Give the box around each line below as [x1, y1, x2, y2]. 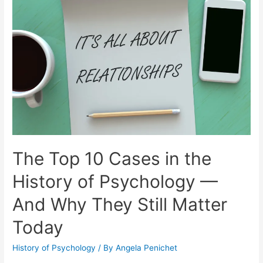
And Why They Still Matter [12, 193, 228, 215]
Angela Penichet [116, 242, 178, 252]
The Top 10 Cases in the [12, 147, 212, 169]
